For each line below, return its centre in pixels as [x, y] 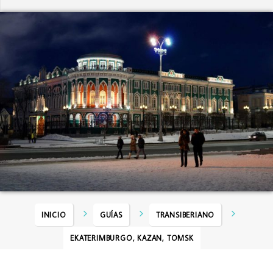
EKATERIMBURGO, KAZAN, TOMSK [132, 238]
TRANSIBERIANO [185, 215]
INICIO [54, 215]
